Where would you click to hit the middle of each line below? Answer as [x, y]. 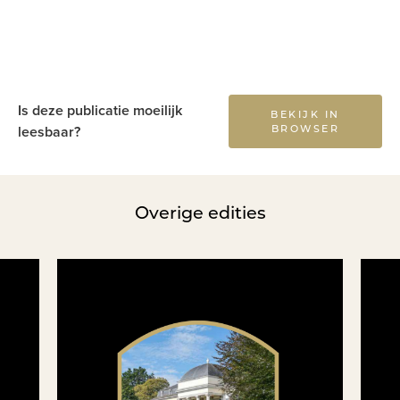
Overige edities [200, 212]
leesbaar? [49, 132]
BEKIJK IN [305, 114]
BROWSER [305, 129]
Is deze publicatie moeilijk [100, 111]
